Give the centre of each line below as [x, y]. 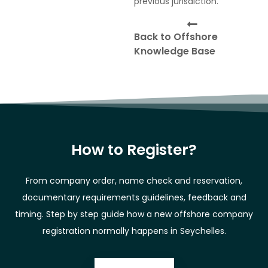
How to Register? [134, 150]
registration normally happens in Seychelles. [134, 231]
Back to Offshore [176, 36]
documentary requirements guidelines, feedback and [134, 197]
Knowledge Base [175, 51]
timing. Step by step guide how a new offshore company [134, 214]
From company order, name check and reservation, [134, 180]
